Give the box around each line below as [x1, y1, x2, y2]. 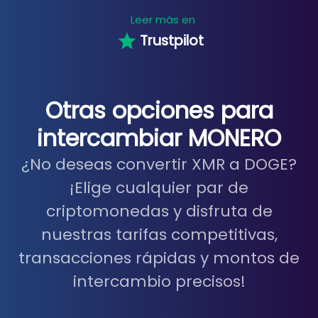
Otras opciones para [45, 94, 273, 126]
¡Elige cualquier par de [70, 176, 248, 199]
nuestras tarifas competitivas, [40, 223, 278, 246]
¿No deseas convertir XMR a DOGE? [21, 153, 297, 175]
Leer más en [130, 11, 195, 27]
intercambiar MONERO [37, 122, 281, 154]
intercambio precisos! [72, 270, 246, 292]
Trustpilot [140, 31, 204, 50]
